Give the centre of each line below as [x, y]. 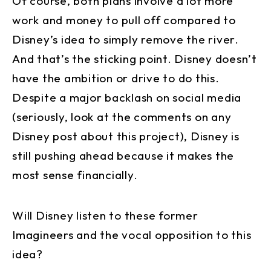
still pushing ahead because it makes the [123, 155]
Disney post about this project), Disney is [126, 136]
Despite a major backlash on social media [127, 97]
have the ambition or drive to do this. [116, 78]
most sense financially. [75, 175]
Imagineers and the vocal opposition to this [132, 234]
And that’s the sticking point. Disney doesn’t [135, 58]
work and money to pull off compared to [124, 20]
